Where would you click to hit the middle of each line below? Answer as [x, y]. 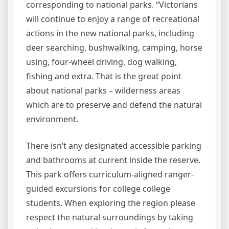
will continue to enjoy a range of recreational [113, 19]
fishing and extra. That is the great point [104, 76]
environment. [52, 119]
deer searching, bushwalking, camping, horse [114, 47]
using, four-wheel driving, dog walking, [101, 62]
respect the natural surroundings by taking [110, 217]
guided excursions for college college [98, 188]
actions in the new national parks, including [110, 33]
